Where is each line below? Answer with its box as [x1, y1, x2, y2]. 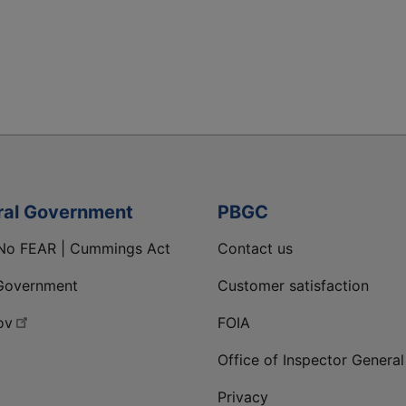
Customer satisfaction [217, 276, 369, 295]
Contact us [217, 239, 293, 258]
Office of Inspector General [217, 351, 404, 370]
